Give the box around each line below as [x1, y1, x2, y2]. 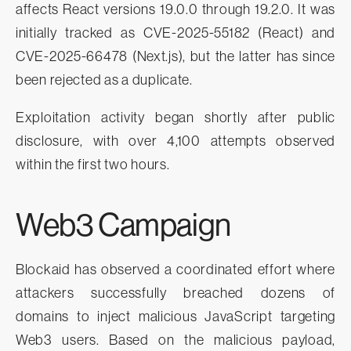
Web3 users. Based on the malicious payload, [16, 331, 335, 348]
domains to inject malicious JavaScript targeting [16, 308, 335, 324]
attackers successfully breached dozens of [16, 284, 335, 301]
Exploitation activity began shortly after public [16, 109, 335, 125]
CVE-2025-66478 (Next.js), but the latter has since [16, 48, 335, 64]
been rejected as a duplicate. [16, 71, 193, 88]
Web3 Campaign [16, 206, 231, 243]
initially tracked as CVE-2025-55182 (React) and [16, 24, 335, 41]
